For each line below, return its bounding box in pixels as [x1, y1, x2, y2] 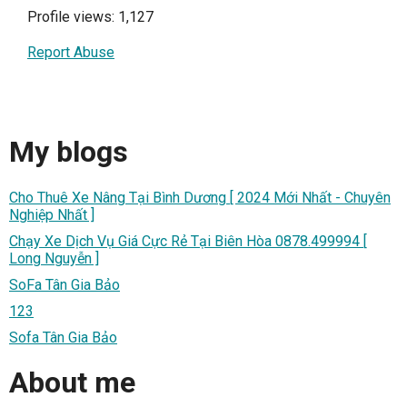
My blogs [9, 134, 128, 170]
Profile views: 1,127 [27, 7, 154, 25]
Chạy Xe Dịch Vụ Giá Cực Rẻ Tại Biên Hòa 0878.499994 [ [9, 232, 367, 250]
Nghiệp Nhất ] [9, 205, 94, 223]
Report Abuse [27, 43, 114, 61]
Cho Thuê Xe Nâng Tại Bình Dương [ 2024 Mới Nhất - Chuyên [9, 188, 391, 206]
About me [9, 365, 135, 401]
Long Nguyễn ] [9, 249, 99, 267]
